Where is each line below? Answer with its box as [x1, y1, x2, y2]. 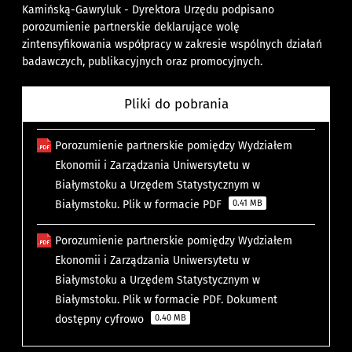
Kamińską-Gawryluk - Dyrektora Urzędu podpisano [22, 3, 275, 17]
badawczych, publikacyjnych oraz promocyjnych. [22, 55, 263, 69]
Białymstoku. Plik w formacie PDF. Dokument [55, 293, 278, 307]
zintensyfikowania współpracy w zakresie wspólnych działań [22, 38, 323, 52]
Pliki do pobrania [123, 96, 229, 112]
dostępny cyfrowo [55, 313, 148, 327]
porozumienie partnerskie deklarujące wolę [22, 20, 240, 35]
